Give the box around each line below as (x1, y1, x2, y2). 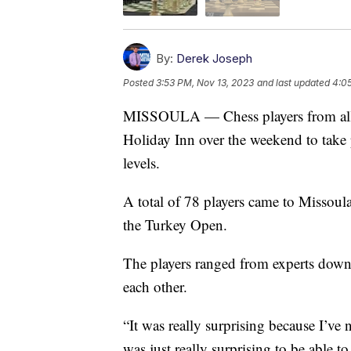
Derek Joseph (176, 50, 252, 66)
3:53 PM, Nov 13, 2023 (156, 76, 254, 89)
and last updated (257, 76, 330, 89)
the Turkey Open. (123, 214, 227, 234)
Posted (123, 76, 156, 89)
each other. (123, 276, 187, 296)
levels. (123, 152, 160, 172)
